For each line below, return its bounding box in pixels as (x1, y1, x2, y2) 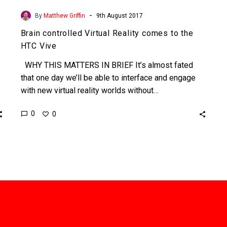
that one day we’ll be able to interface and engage (20, 72, 196, 83)
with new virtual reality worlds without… (20, 85, 159, 95)
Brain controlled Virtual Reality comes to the (20, 28, 194, 38)
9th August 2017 (96, 12, 143, 19)
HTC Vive (20, 41, 57, 51)
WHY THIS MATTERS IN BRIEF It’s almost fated (20, 60, 193, 70)
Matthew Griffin (43, 12, 85, 19)
